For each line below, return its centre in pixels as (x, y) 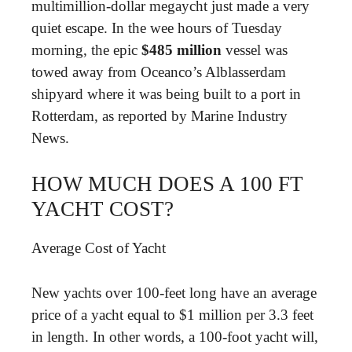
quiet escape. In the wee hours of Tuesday (157, 27)
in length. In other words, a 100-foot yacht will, (175, 336)
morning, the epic (86, 49)
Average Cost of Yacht (99, 248)
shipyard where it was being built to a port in (166, 93)
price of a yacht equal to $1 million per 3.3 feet (172, 314)
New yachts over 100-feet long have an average (174, 292)
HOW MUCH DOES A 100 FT (167, 184)
